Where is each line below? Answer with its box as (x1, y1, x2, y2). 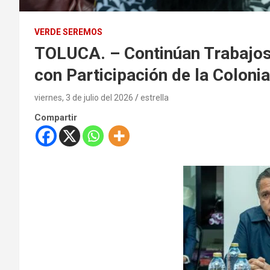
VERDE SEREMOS (34, 27, 102, 37)
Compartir (34, 112, 77, 124)
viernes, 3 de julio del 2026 (34, 93, 133, 103)
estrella (140, 93, 169, 103)
